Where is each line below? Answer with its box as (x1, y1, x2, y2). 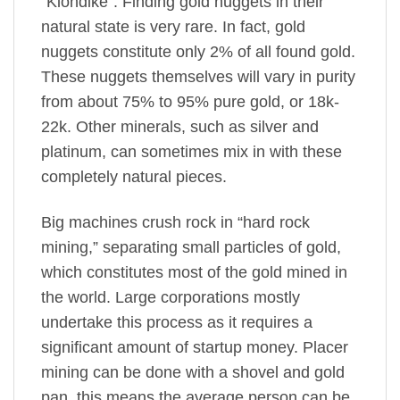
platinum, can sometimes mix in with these (41, 142, 342, 161)
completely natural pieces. (41, 167, 227, 186)
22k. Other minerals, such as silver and (41, 117, 319, 136)
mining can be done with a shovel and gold (41, 363, 345, 382)
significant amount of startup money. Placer (41, 338, 348, 357)
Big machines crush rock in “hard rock (41, 213, 310, 232)
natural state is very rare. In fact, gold (41, 17, 305, 36)
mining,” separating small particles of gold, (41, 238, 341, 257)
